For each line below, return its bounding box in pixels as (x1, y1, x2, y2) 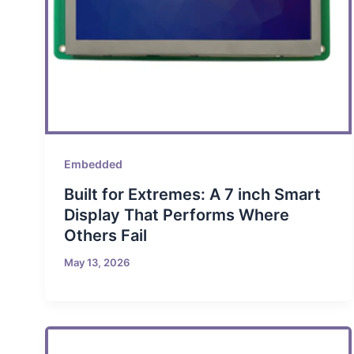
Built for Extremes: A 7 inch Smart (63, 185, 321, 205)
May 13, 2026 (63, 256, 130, 269)
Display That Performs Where (63, 205, 289, 225)
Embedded (63, 157, 122, 171)
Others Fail (63, 226, 147, 246)
